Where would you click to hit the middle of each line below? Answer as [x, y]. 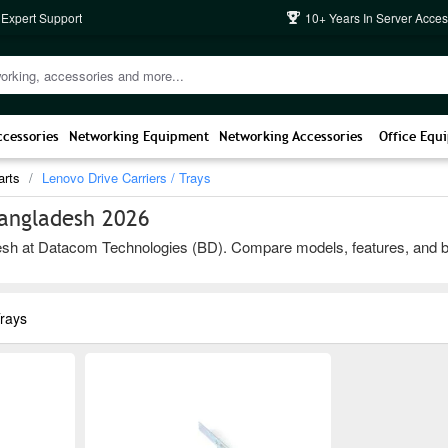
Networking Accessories [291, 136]
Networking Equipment [139, 136]
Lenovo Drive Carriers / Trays [126, 177]
